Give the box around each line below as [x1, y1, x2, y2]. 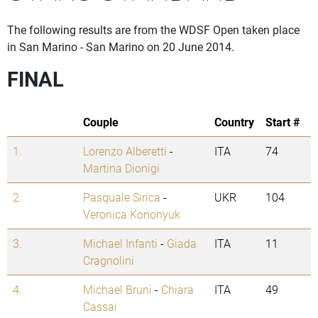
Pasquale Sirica [83, 190, 160, 205]
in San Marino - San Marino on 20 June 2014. [7, 39, 234, 55]
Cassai [83, 299, 117, 314]
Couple [83, 114, 119, 130]
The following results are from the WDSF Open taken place [7, 22, 300, 38]
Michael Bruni [83, 282, 152, 297]
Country [214, 114, 254, 130]
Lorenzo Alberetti [83, 143, 167, 159]
